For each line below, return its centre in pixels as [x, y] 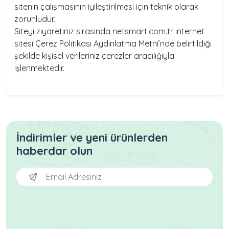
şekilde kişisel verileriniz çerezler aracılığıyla [94, 56]
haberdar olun [54, 151]
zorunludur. [35, 19]
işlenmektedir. [39, 68]
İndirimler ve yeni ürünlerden [92, 138]
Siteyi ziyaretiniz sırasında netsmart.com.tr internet [109, 31]
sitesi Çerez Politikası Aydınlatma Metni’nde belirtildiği [113, 43]
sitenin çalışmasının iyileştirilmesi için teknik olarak [106, 7]
